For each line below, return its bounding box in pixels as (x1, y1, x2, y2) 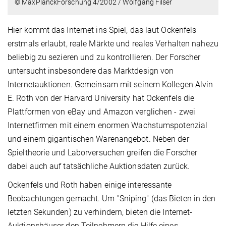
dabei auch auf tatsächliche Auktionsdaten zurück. (8, 161, 190, 172)
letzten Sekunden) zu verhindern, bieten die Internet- (8, 207, 193, 217)
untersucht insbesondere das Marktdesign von (8, 66, 174, 76)
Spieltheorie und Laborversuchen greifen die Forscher (8, 148, 198, 158)
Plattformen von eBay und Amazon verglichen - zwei (8, 107, 195, 117)
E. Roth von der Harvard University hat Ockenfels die (8, 93, 195, 103)
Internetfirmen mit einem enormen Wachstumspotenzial (8, 121, 208, 131)
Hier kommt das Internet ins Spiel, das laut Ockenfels (8, 25, 197, 35)
